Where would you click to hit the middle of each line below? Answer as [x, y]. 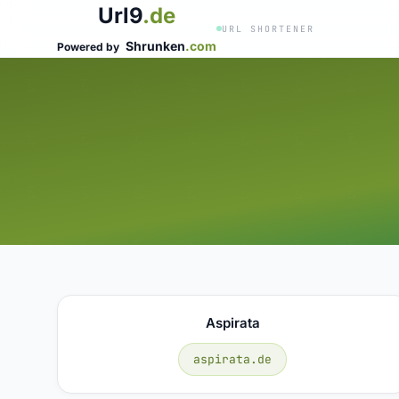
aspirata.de [233, 359]
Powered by [90, 47]
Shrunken [155, 46]
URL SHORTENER [268, 28]
